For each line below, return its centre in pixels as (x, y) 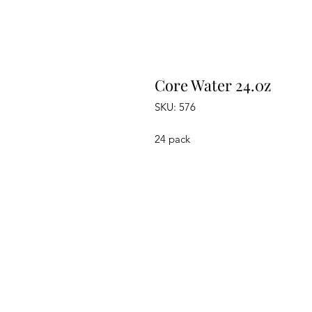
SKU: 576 (175, 107)
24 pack (172, 139)
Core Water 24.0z (213, 85)
